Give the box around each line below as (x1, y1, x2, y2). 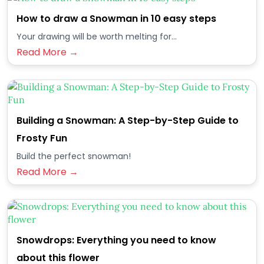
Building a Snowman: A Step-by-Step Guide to (16, 114, 239, 127)
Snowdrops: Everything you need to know (16, 233, 216, 247)
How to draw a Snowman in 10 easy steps (16, 12, 216, 25)
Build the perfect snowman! (16, 150, 131, 162)
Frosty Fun (16, 131, 67, 145)
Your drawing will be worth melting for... (16, 31, 177, 42)
